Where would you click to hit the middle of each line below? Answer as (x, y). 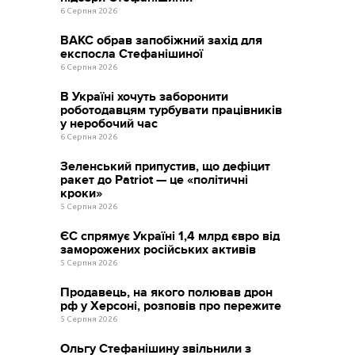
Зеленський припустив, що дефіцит (166, 166)
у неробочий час (109, 123)
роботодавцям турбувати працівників (172, 110)
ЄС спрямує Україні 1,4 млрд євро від (170, 236)
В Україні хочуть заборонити (145, 96)
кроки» (82, 193)
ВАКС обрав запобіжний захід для (162, 40)
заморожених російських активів (158, 249)
